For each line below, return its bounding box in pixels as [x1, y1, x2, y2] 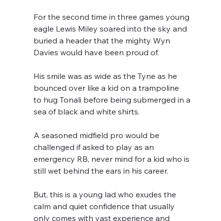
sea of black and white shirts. [34, 107, 140, 117]
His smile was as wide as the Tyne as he [34, 71, 180, 81]
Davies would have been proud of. [34, 47, 159, 58]
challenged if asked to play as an [34, 142, 156, 152]
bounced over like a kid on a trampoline [34, 83, 184, 93]
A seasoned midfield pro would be [34, 130, 162, 141]
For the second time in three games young [34, 12, 192, 22]
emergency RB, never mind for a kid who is [34, 154, 192, 164]
